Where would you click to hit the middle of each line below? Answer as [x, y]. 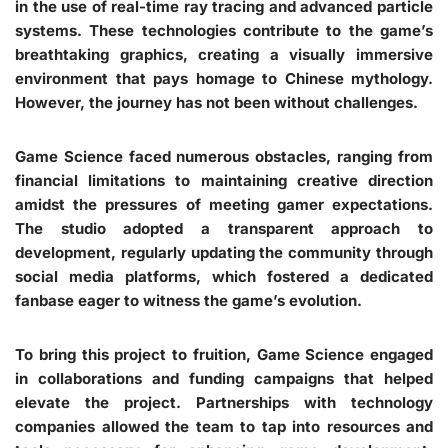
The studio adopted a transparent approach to [224, 228]
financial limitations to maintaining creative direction [224, 180]
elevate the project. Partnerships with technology [224, 402]
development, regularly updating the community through [224, 252]
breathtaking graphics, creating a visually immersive [224, 54]
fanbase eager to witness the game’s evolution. [188, 300]
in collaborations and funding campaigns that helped [224, 378]
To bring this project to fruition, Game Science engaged [224, 354]
